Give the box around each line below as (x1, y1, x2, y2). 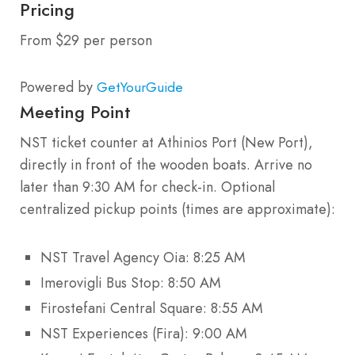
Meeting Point (20, 98, 131, 124)
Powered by (20, 76, 97, 97)
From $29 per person (20, 29, 152, 51)
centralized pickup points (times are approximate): (20, 198, 335, 219)
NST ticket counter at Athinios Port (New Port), (20, 132, 313, 153)
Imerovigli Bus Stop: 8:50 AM (40, 272, 221, 293)
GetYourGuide (97, 77, 183, 97)
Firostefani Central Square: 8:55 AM (40, 297, 263, 319)
